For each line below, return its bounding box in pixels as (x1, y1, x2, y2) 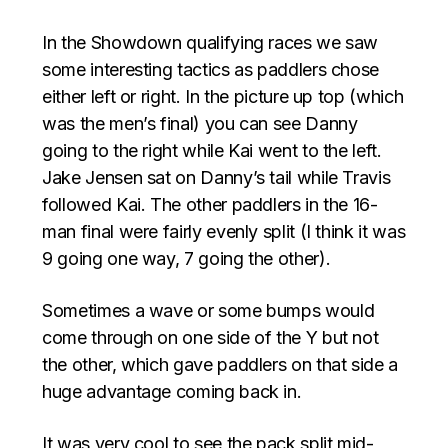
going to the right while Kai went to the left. (42, 140, 382, 162)
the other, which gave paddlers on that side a (42, 354, 398, 376)
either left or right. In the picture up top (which (42, 86, 404, 108)
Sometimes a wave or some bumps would (42, 300, 375, 322)
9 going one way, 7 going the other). (42, 248, 331, 270)
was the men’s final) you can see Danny (42, 113, 358, 135)
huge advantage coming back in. (42, 381, 302, 403)
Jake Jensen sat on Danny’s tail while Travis (42, 167, 391, 189)
